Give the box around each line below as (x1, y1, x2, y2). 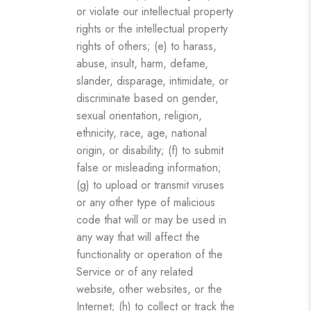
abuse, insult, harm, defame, (76, 55, 208, 72)
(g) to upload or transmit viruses (76, 176, 224, 193)
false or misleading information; (76, 159, 221, 176)
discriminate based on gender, (76, 90, 219, 106)
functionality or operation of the (76, 246, 223, 262)
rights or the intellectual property (76, 20, 228, 37)
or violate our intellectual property (76, 3, 233, 19)
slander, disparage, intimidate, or (76, 72, 228, 89)
